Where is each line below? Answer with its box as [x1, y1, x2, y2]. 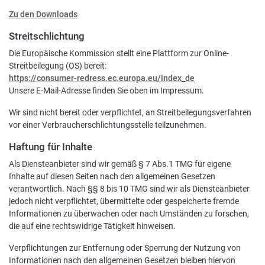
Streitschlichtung [9, 30, 85, 42]
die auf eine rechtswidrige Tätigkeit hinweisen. [9, 221, 176, 231]
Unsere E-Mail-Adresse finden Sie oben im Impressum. [9, 86, 204, 95]
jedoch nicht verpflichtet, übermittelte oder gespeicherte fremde [9, 196, 239, 206]
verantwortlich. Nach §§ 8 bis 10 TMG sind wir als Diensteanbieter [9, 184, 250, 193]
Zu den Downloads [9, 9, 77, 19]
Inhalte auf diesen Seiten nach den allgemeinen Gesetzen [9, 172, 215, 181]
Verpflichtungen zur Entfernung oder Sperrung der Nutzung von [9, 243, 241, 253]
